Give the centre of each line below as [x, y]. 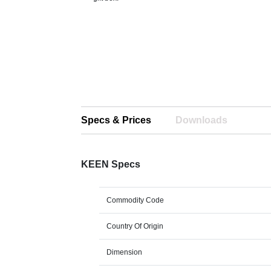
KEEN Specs [111, 164]
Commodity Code [135, 200]
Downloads [202, 120]
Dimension [125, 252]
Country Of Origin [135, 226]
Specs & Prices [116, 120]
